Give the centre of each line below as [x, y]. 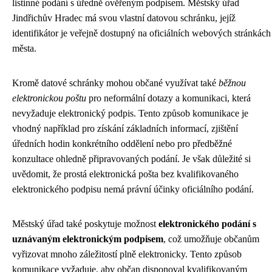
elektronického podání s [207, 224]
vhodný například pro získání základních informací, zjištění [125, 129]
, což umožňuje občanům [211, 239]
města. [24, 49]
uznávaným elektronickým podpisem [88, 239]
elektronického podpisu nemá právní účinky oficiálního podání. [133, 189]
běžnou [232, 83]
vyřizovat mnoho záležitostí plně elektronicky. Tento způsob [127, 254]
